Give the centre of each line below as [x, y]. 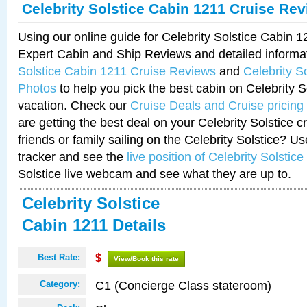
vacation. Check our [74, 105]
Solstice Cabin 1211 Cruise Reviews [117, 71]
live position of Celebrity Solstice [215, 157]
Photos [37, 88]
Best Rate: [59, 257]
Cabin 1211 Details [94, 225]
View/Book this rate [146, 259]
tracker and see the [72, 157]
